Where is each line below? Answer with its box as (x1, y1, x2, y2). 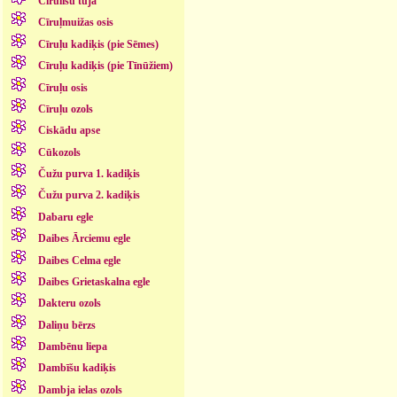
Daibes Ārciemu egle (37, 232, 130, 245)
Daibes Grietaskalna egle (37, 275, 150, 288)
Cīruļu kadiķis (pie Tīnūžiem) (37, 59, 173, 73)
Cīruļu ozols (37, 102, 93, 115)
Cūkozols (37, 145, 81, 159)
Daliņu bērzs (37, 318, 96, 331)
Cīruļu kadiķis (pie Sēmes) (37, 37, 159, 51)
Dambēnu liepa (37, 340, 107, 354)
